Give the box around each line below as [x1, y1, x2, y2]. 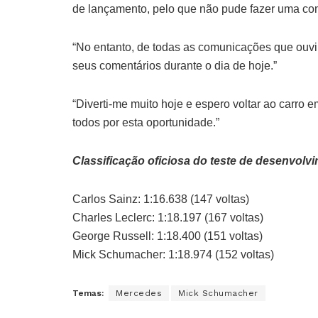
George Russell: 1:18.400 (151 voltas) [72, 230, 263, 243]
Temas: [72, 288, 104, 299]
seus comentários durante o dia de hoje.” [72, 60, 277, 72]
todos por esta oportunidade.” [72, 116, 219, 129]
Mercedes [116, 288, 162, 299]
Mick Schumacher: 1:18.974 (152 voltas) [72, 248, 274, 261]
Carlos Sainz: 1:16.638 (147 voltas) [72, 193, 249, 206]
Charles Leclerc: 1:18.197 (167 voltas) [72, 212, 263, 224]
